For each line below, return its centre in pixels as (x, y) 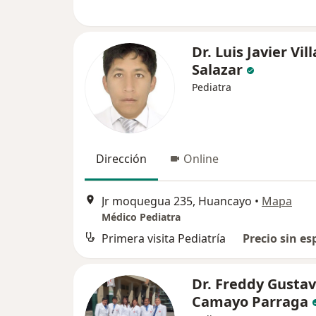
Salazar (217, 70)
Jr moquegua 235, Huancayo (177, 201)
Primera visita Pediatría (164, 238)
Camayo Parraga (250, 301)
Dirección (121, 159)
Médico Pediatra (141, 217)
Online (201, 159)
